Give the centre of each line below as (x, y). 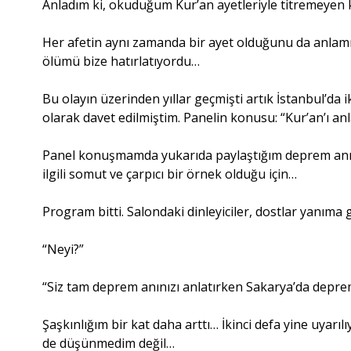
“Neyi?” (63, 249)
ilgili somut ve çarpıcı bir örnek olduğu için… (170, 174)
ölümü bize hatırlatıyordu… (121, 61)
